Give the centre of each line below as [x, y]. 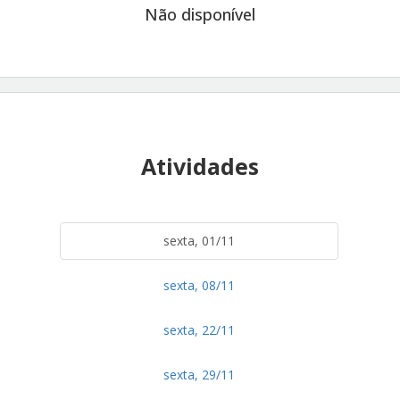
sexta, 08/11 [199, 285]
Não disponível [200, 14]
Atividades [200, 166]
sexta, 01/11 [199, 240]
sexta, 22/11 [199, 329]
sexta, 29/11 [199, 374]
